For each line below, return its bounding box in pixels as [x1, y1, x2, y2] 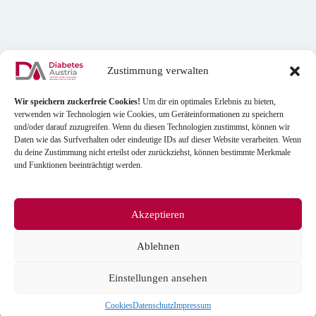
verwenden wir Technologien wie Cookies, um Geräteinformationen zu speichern [14, 109, 284, 119]
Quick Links [18, 221, 85, 237]
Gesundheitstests [18, 258, 96, 270]
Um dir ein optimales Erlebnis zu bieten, [140, 97, 276, 107]
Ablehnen [136, 240, 180, 252]
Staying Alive [18, 299, 75, 311]
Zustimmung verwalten [107, 65, 209, 77]
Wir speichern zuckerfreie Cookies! [14, 97, 140, 107]
